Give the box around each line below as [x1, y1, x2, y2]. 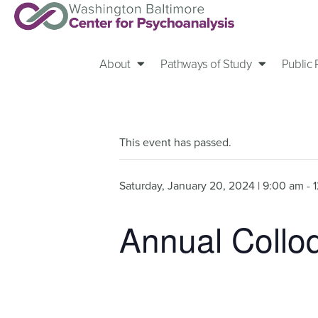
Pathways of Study [160, 55, 252, 72]
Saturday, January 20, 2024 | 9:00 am [119, 177, 304, 194]
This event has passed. [119, 134, 231, 150]
